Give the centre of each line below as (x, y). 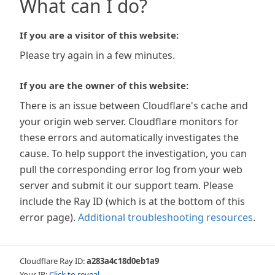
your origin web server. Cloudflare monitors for (129, 122)
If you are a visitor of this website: (99, 35)
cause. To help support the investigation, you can (133, 153)
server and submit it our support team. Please (126, 185)
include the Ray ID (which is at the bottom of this (132, 201)
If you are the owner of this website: (104, 85)
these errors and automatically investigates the (129, 137)
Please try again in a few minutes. (97, 55)
